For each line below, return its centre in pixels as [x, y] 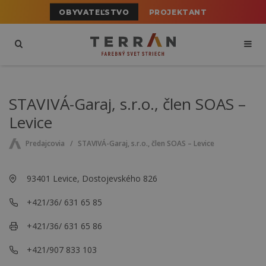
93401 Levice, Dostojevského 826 [92, 179]
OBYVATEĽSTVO [94, 12]
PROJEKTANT [178, 12]
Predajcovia [45, 144]
